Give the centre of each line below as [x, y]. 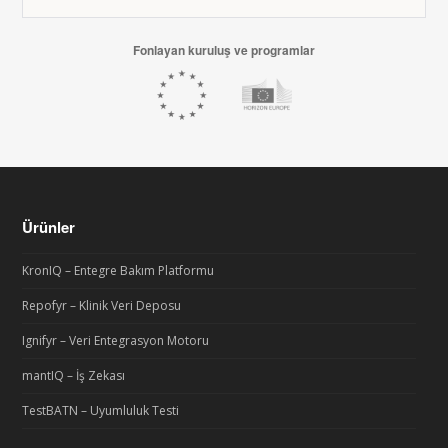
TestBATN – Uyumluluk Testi [101, 410]
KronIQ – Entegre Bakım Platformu [118, 270]
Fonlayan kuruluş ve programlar [224, 50]
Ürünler [49, 227]
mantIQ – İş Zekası [74, 375]
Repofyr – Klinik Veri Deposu [102, 305]
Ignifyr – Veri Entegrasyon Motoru [116, 340]
